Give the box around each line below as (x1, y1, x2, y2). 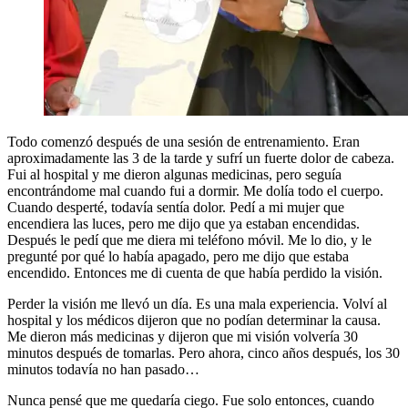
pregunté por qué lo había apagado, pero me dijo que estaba (7, 248, 349, 264)
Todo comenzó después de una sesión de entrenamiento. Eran (7, 133, 360, 149)
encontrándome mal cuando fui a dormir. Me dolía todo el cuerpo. (7, 182, 383, 199)
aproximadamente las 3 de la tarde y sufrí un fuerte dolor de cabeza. (7, 149, 394, 166)
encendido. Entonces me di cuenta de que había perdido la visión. (7, 264, 382, 280)
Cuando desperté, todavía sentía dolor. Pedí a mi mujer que (7, 199, 344, 215)
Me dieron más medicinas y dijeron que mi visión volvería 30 (7, 328, 358, 344)
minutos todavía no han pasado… (7, 361, 199, 377)
